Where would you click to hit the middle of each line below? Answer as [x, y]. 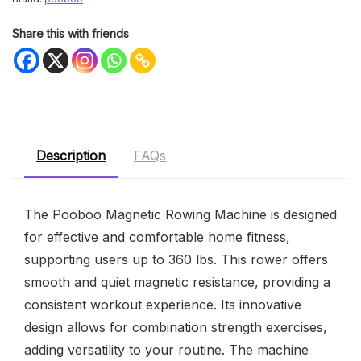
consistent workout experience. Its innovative [163, 304]
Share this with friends [71, 33]
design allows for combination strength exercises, [176, 327]
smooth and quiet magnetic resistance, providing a [177, 282]
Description [71, 155]
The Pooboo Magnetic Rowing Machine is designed [180, 214]
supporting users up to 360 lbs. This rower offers [176, 259]
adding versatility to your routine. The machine [166, 349]
